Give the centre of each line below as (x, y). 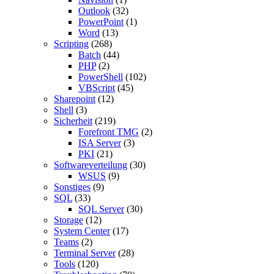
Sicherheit (73, 120)
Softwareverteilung (91, 165)
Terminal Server (85, 253)
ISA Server (100, 143)
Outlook (94, 10)
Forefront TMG (109, 131)
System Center (82, 231)
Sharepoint (75, 98)
